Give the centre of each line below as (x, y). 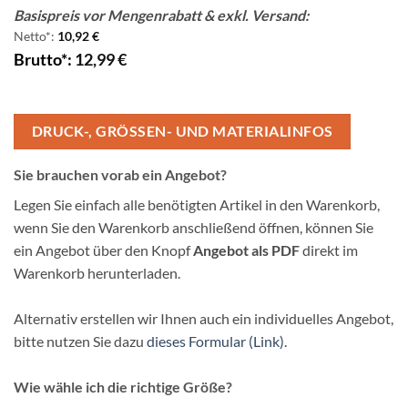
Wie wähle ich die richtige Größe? (123, 387)
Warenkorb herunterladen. (97, 273)
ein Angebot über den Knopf (103, 250)
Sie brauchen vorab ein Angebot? (120, 175)
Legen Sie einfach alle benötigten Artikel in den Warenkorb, (197, 205)
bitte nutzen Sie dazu (80, 342)
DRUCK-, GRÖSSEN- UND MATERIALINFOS (182, 131)
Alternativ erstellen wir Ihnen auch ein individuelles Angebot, (204, 319)
